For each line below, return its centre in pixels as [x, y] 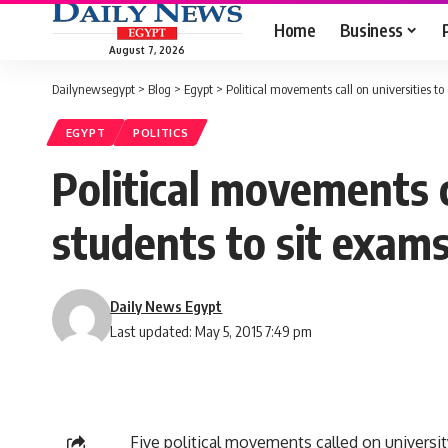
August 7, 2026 [147, 49]
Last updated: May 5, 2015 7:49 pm [211, 331]
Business [371, 29]
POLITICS [160, 133]
